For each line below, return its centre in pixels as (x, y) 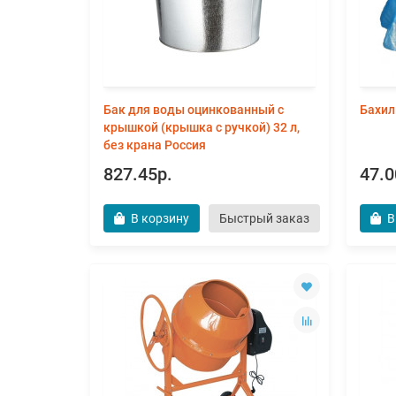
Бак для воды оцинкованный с (194, 110)
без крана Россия (155, 145)
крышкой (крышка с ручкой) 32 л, (202, 127)
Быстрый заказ (264, 218)
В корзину (160, 218)
